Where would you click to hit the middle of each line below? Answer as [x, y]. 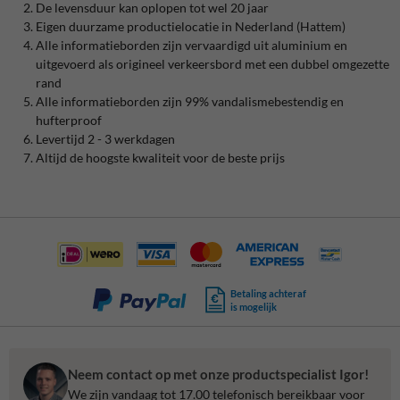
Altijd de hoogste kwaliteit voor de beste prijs [160, 158]
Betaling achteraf [269, 294]
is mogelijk [254, 307]
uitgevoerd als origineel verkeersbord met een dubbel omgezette [212, 64]
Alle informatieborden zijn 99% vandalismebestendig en [190, 102]
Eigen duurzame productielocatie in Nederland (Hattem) [191, 27]
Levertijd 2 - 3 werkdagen [105, 139]
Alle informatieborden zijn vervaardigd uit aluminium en [192, 46]
